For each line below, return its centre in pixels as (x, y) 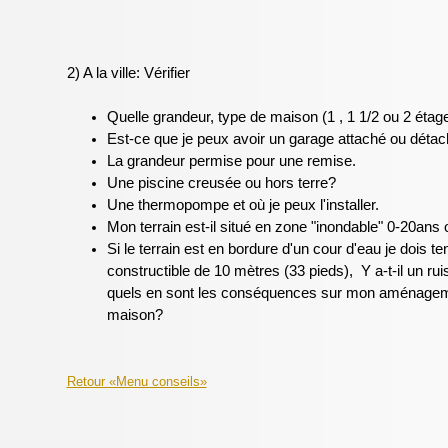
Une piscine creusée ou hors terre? (221, 183)
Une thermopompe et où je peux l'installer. (242, 205)
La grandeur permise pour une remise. (231, 161)
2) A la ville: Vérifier (128, 73)
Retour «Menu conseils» (136, 381)
